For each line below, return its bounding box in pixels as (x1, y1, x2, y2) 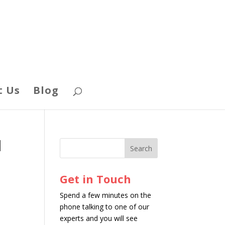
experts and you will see (60, 213, 138, 223)
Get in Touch (60, 171, 132, 186)
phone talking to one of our (60, 202, 150, 211)
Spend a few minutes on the (60, 190, 152, 200)
